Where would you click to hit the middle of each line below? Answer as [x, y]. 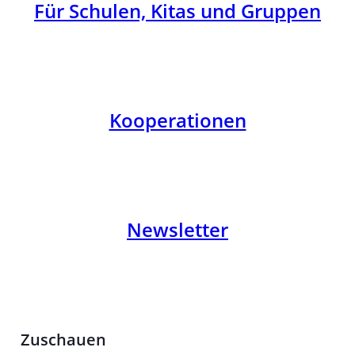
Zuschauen [63, 340]
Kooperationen [177, 120]
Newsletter [177, 229]
